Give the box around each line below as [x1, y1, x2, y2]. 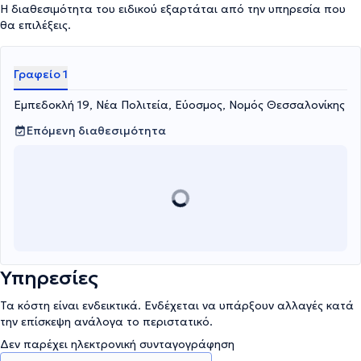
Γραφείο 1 [14, 67, 68, 81]
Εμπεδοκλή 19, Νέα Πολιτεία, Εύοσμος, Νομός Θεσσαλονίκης [14, 98, 345, 112]
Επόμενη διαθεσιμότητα [27, 123, 166, 138]
